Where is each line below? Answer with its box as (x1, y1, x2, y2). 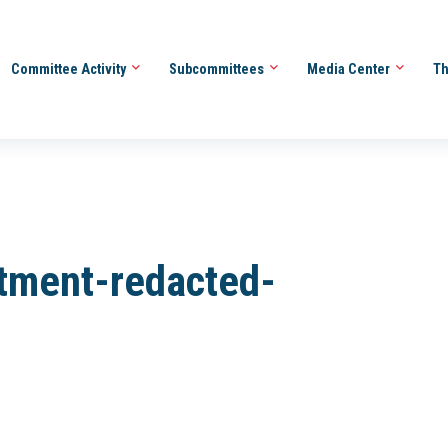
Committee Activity (10, 60, 129, 77)
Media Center (306, 60, 393, 77)
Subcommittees (168, 60, 267, 77)
